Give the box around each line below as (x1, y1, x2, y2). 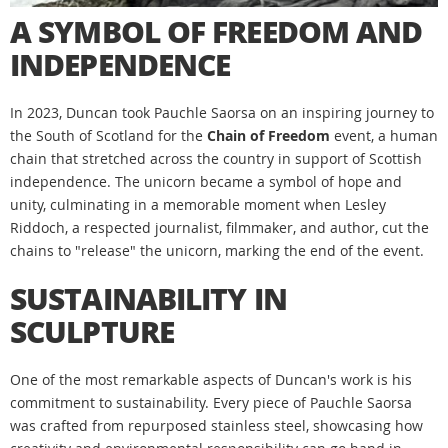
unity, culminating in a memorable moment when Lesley (10, 195, 386, 215)
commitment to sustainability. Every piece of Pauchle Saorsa (10, 393, 412, 413)
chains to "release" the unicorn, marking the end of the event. (10, 241, 424, 261)
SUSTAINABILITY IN (10, 278, 287, 320)
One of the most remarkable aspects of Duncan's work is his (10, 370, 412, 390)
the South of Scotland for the (10, 126, 207, 146)
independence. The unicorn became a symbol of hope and (10, 172, 402, 192)
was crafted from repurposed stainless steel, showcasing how (10, 416, 423, 436)
